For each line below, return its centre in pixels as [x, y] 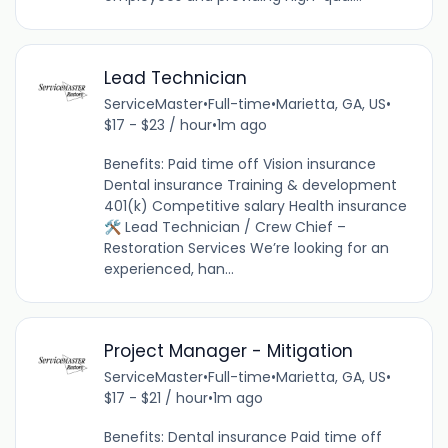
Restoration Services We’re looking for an [246, 248]
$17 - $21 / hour [155, 398]
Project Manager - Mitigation [228, 351]
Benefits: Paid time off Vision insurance [239, 164]
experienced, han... [168, 269]
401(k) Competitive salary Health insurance [255, 206]
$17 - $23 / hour [157, 125]
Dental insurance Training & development [250, 185]
